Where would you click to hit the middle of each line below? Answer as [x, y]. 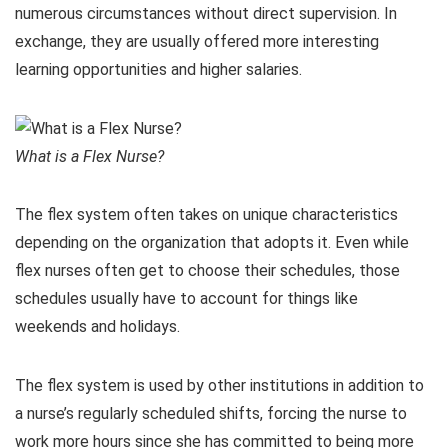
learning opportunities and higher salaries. [158, 70]
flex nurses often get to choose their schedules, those [207, 271]
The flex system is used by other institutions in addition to [219, 386]
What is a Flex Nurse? [89, 157]
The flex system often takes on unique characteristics [206, 215]
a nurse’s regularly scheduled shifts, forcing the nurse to [211, 414]
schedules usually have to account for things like [186, 299]
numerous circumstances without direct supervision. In [206, 14]
